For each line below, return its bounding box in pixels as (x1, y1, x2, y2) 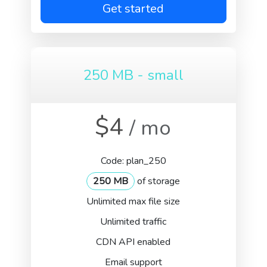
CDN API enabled (96, 235, 171, 249)
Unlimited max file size (86, 195, 181, 208)
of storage (135, 175, 181, 188)
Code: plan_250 (100, 154, 166, 167)
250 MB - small (83, 66, 184, 85)
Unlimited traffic (100, 215, 167, 228)
